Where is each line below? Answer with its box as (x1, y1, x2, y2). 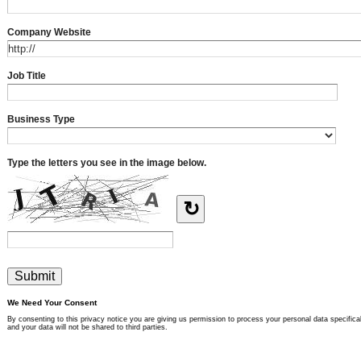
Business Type (7, 114, 75, 126)
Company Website (7, 27, 91, 39)
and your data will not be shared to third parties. (7, 323, 168, 332)
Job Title (7, 70, 46, 82)
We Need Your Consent (7, 298, 97, 308)
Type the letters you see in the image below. (7, 157, 206, 169)
